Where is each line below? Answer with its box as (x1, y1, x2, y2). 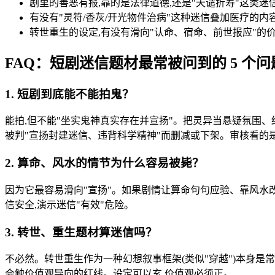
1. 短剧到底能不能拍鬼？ (5, 87, 134, 101)
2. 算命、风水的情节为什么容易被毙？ (5, 157, 204, 170)
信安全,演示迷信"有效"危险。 (5, 199, 134, 210)
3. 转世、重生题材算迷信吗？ (5, 225, 157, 239)
